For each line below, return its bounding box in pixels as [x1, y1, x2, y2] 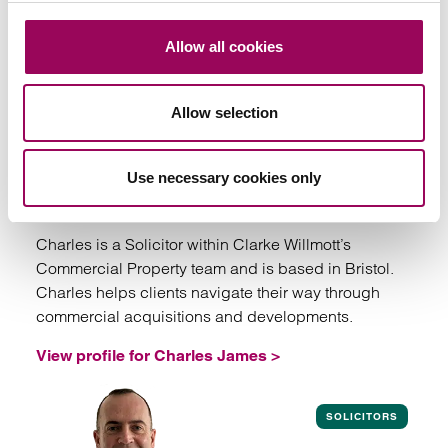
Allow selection [170, 103, 278, 121]
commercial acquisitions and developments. [36, 306, 353, 326]
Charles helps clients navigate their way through [36, 282, 380, 302]
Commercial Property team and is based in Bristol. [36, 258, 394, 278]
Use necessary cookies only [127, 169, 321, 186]
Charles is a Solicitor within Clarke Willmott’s [36, 234, 351, 254]
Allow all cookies [165, 38, 283, 55]
